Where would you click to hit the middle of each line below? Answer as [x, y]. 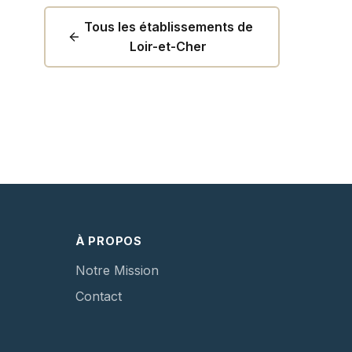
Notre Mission [117, 271]
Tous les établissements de [168, 27]
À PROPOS [109, 241]
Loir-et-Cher [169, 47]
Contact [99, 297]
